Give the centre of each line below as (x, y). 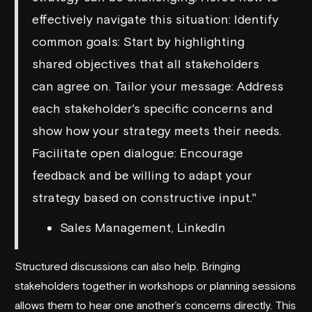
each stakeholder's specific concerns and (152, 108)
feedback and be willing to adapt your (142, 175)
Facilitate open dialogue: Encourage (138, 153)
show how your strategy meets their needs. (157, 130)
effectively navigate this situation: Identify (155, 19)
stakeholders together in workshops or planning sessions (155, 285)
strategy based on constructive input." (144, 197)
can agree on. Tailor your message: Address (158, 86)
